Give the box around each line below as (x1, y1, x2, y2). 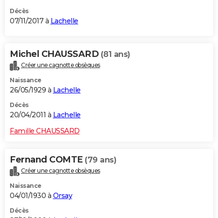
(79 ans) (85, 155, 116, 165)
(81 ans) (100, 50, 130, 59)
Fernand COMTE (10, 154, 85, 165)
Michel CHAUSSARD (10, 49, 101, 60)
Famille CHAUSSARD (10, 127, 80, 136)
